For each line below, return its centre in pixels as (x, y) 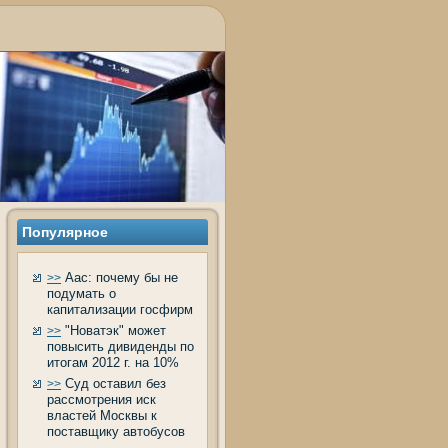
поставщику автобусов (116, 431)
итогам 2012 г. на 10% (113, 362)
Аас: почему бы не (119, 277)
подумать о (81, 293)
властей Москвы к (102, 415)
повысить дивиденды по (120, 346)
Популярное (65, 232)
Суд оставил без (113, 383)
